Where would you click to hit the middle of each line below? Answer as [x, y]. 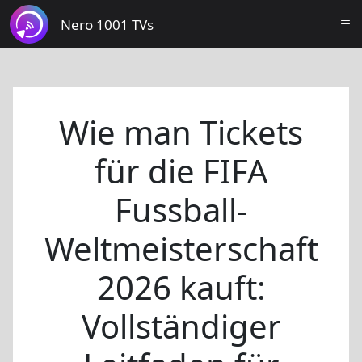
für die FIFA [181, 171]
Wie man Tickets [181, 132]
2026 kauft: [181, 287]
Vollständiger [181, 326]
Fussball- [181, 210]
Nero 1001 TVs [107, 24]
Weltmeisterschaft [181, 248]
